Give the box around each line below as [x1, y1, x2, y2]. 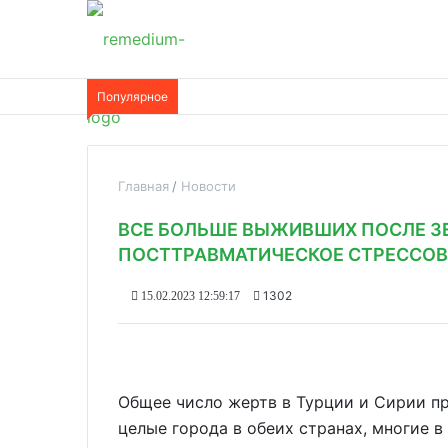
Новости [181, 178, 236, 194]
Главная [118, 178, 169, 194]
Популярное [97, 89, 168, 104]
